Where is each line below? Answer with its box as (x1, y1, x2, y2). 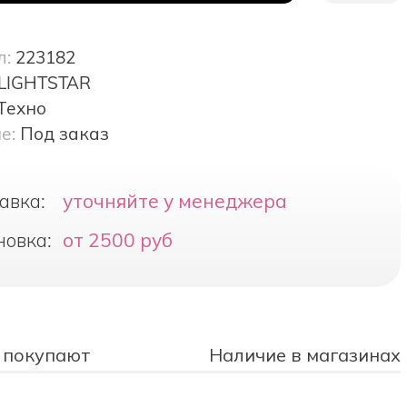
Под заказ (19, 123, 109, 145)
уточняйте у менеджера (62, 189, 287, 213)
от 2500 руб (62, 228, 173, 253)
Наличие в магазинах (208, 343, 401, 366)
